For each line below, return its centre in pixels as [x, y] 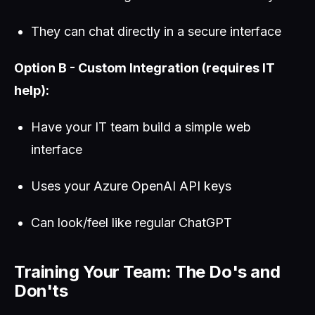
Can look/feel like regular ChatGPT [131, 223]
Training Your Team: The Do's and [147, 272]
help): [32, 90]
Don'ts [41, 291]
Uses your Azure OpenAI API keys [131, 186]
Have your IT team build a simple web [141, 127]
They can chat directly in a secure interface [156, 31]
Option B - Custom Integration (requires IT [144, 68]
